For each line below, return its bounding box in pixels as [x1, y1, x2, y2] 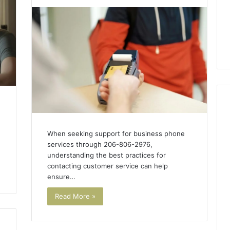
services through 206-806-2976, [47, 140, 152, 148]
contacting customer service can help [47, 161, 168, 170]
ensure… [47, 172, 75, 181]
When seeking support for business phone [47, 129, 185, 138]
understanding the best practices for [47, 150, 166, 159]
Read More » [54, 191, 95, 200]
